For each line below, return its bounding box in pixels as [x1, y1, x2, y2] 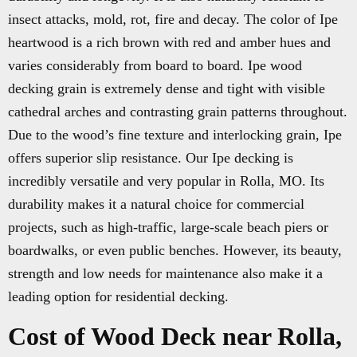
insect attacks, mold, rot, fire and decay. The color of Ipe [8, 11, 338, 27]
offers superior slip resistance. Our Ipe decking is [8, 150, 293, 166]
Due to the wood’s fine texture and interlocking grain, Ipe [8, 127, 342, 143]
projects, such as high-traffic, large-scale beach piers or [8, 219, 328, 235]
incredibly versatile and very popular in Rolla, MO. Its [8, 173, 324, 189]
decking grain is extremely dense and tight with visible [8, 80, 325, 96]
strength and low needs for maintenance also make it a [8, 265, 323, 281]
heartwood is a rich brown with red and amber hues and [8, 34, 331, 50]
